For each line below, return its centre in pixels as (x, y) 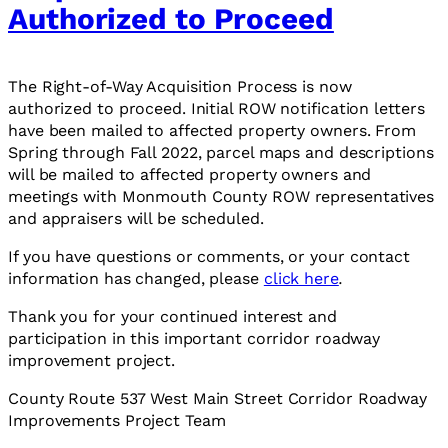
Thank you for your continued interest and (172, 316)
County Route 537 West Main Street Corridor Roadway (217, 398)
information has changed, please (136, 278)
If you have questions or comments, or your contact (209, 256)
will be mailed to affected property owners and (190, 174)
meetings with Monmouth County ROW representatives (221, 196)
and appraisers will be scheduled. (136, 218)
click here (301, 278)
